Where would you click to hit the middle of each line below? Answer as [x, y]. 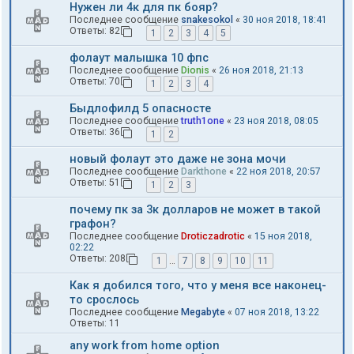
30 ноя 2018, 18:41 [285, 20]
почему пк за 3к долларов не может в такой [195, 210]
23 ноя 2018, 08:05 [276, 121]
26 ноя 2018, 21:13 [261, 71]
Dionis [195, 71]
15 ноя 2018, [283, 237]
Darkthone [204, 172]
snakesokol [207, 20]
